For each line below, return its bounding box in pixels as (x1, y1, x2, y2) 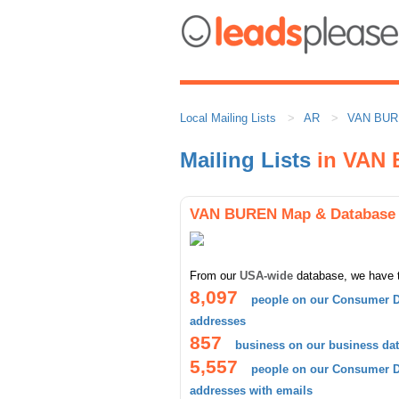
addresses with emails (190, 384, 313, 397)
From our (190, 269, 240, 282)
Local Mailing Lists (180, 111, 276, 125)
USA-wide (240, 269, 293, 282)
